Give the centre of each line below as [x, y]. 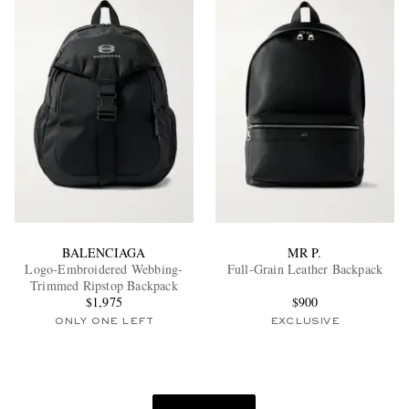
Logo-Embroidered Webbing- [104, 269]
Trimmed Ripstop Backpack [104, 286]
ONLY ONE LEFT [104, 322]
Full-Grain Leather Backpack [305, 269]
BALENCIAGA [104, 253]
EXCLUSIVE [305, 322]
